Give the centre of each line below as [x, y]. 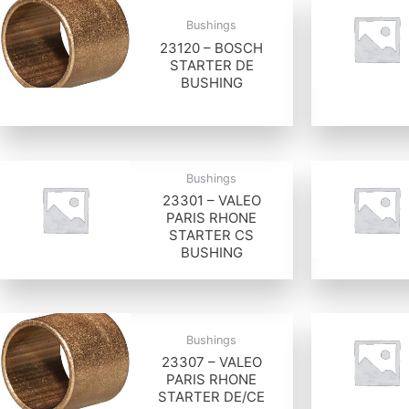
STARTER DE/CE [212, 397]
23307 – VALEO [211, 362]
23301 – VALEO [211, 201]
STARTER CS [212, 236]
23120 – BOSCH [212, 47]
